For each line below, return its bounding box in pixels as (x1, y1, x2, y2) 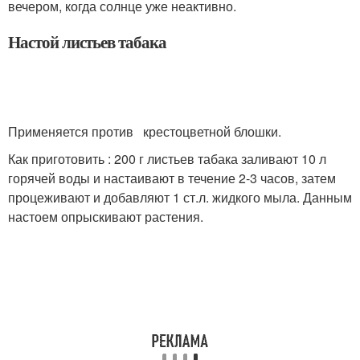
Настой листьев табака (8, 30, 166, 54)
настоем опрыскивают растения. (8, 207, 203, 226)
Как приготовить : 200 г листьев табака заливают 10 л (8, 149, 326, 168)
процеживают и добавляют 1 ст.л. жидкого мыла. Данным (8, 188, 352, 207)
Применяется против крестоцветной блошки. (8, 122, 281, 141)
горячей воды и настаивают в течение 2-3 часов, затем (8, 169, 336, 187)
